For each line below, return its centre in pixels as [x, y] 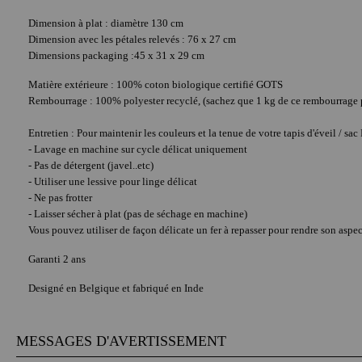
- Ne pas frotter [60, 198]
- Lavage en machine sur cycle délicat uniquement [138, 149]
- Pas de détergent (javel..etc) [91, 166]
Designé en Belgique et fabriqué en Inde [116, 288]
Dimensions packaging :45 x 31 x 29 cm [116, 56]
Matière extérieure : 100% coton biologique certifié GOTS [156, 85]
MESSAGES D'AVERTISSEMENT [121, 341]
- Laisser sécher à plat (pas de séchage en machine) [138, 214]
